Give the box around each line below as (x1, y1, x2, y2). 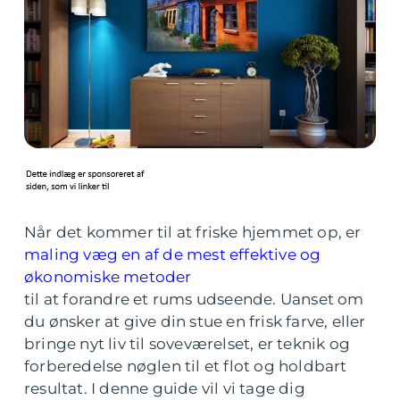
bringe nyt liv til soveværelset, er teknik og (24, 335, 351, 353)
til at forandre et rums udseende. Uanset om (24, 290, 364, 308)
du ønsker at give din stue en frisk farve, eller (24, 312, 366, 330)
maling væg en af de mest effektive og (24, 246, 321, 263)
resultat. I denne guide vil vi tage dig (24, 379, 305, 397)
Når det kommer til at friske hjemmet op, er (24, 223, 362, 241)
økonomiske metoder (24, 268, 192, 286)
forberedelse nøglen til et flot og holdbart (24, 357, 347, 375)
